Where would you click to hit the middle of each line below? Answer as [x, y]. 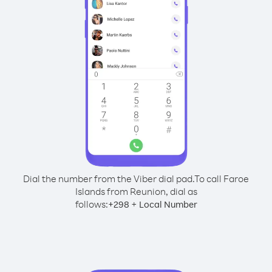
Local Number [168, 204]
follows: [91, 204]
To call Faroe [222, 178]
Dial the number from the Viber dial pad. [109, 178]
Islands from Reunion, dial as [136, 191]
